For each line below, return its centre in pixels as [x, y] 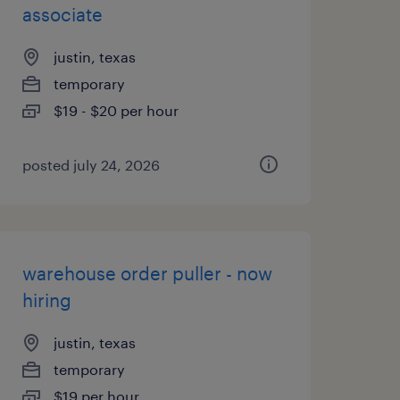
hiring [46, 300]
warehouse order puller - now [147, 273]
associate [62, 14]
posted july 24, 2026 [91, 165]
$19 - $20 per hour [116, 110]
